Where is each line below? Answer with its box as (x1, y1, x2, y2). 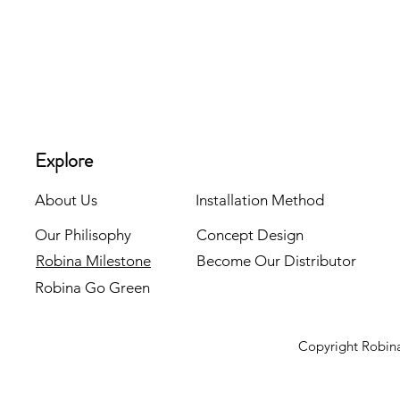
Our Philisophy (35, 226, 131, 244)
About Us (35, 191, 97, 209)
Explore (35, 146, 93, 174)
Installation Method (196, 191, 324, 209)
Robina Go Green (35, 279, 150, 296)
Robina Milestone (36, 252, 151, 270)
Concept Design (196, 226, 304, 244)
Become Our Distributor (196, 252, 356, 270)
